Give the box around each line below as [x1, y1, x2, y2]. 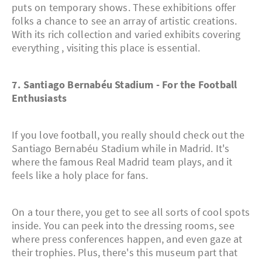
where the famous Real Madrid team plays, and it [12, 155, 233, 169]
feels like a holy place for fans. [12, 168, 149, 182]
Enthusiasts [12, 91, 67, 105]
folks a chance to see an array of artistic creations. [12, 14, 237, 28]
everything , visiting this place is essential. [12, 41, 201, 55]
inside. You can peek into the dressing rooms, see [12, 219, 235, 233]
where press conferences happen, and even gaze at [12, 232, 243, 246]
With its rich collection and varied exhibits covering [12, 27, 241, 42]
